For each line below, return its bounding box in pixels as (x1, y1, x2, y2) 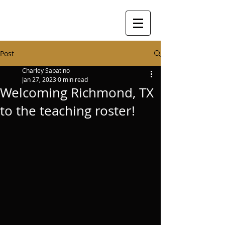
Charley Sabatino (22, 66, 70, 74)
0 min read (58, 75, 88, 83)
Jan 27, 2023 (22, 75, 56, 83)
